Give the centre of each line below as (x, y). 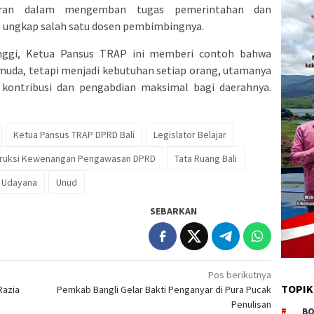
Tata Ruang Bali (206, 158)
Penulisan (252, 304)
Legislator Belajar (190, 134)
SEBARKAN (174, 211)
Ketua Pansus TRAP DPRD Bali (74, 134)
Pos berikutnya (240, 274)
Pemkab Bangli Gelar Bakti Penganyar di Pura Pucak (164, 289)
